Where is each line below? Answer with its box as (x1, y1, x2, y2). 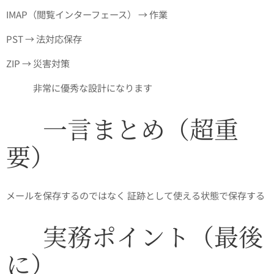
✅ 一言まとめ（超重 (6, 111, 239, 146)
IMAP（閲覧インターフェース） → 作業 (6, 7, 169, 21)
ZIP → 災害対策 (6, 56, 70, 70)
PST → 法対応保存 (6, 32, 84, 46)
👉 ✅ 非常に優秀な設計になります (6, 81, 152, 95)
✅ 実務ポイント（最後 (6, 218, 263, 254)
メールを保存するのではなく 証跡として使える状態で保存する (6, 188, 265, 202)
